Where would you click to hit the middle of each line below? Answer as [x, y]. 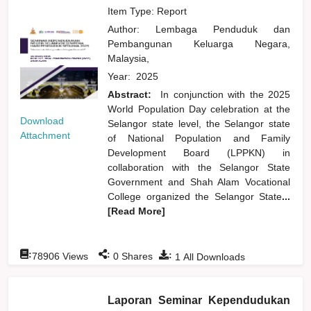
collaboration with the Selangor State [199, 167]
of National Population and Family [199, 138]
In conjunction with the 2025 [226, 94]
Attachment [45, 136]
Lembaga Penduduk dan [223, 29]
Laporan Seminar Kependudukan [199, 300]
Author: [132, 29]
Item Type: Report [148, 11]
